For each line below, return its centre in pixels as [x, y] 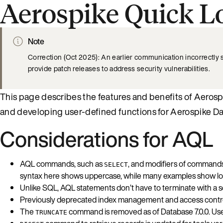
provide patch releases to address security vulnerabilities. [119, 68]
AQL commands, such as [62, 164]
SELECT [116, 164]
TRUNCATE [51, 212]
